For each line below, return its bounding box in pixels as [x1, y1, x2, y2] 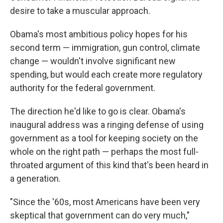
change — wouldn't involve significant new [10, 56, 176, 66]
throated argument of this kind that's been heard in [10, 160, 209, 170]
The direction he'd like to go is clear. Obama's [10, 106, 186, 116]
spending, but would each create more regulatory [10, 69, 203, 80]
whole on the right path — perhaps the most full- [10, 146, 199, 157]
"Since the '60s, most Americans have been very [10, 197, 200, 207]
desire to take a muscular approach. [10, 5, 150, 16]
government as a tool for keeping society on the [10, 133, 198, 143]
